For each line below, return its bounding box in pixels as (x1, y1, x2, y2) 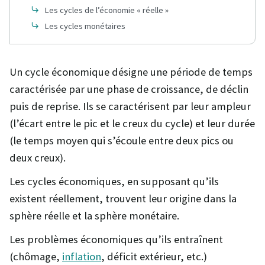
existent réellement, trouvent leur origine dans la (9, 191, 237, 205)
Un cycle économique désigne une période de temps (9, 64, 253, 79)
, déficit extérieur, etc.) (101, 249, 207, 263)
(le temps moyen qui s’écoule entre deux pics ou (9, 133, 234, 147)
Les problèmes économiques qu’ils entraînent (9, 232, 223, 246)
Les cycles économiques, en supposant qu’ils (9, 174, 219, 188)
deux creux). (9, 150, 66, 164)
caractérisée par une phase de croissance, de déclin (9, 82, 248, 96)
